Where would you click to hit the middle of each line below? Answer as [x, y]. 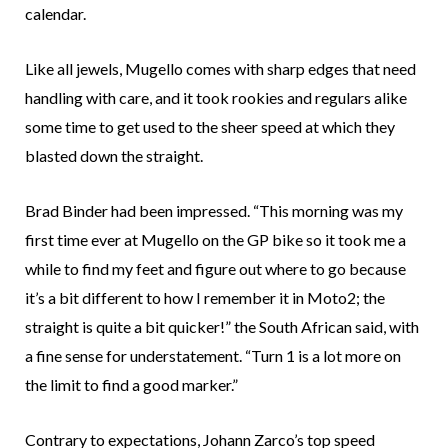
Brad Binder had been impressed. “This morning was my [214, 211]
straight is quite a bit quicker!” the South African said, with [222, 327]
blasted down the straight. [114, 156]
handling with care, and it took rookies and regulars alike [216, 98]
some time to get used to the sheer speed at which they [210, 127]
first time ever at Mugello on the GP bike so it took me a [215, 240]
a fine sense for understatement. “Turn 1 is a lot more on [213, 356]
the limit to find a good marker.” [131, 385]
